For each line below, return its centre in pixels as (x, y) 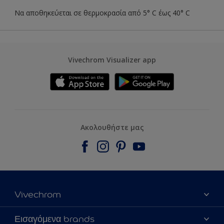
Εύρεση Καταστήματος (50, 214)
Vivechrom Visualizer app (112, 59)
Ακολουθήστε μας (112, 127)
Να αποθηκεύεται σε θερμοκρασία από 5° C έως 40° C (102, 12)
